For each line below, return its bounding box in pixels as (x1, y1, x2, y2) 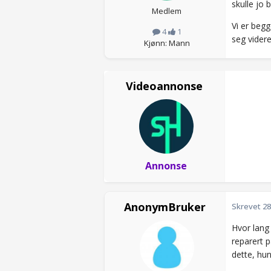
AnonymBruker (124, 200, 206, 215)
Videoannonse (126, 79, 203, 94)
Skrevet (232, 201, 263, 212)
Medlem (152, 5, 181, 17)
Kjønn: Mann (143, 38, 190, 49)
